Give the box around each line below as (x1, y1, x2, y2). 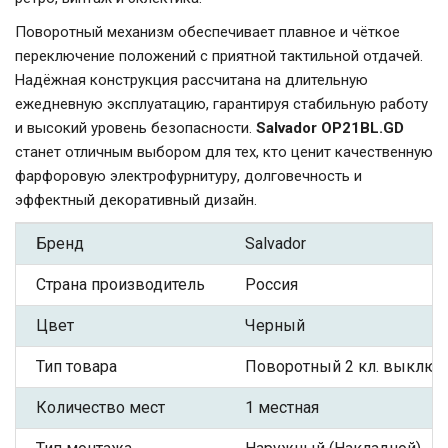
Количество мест (36, 398, 165, 418)
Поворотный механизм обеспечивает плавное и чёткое (15, 23, 400, 42)
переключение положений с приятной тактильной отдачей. (15, 47, 423, 66)
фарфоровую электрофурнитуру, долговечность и (15, 167, 362, 186)
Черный (245, 316, 305, 336)
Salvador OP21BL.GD (256, 119, 404, 138)
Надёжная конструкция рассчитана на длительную (15, 71, 368, 90)
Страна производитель (36, 275, 205, 295)
